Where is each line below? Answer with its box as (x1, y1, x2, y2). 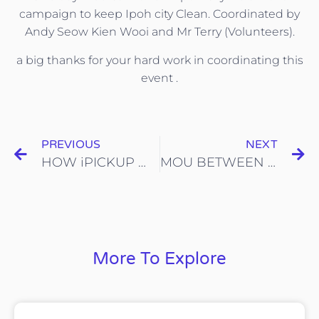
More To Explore (93, 249, 226, 270)
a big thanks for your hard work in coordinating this (16, 53, 303, 67)
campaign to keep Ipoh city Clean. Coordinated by (19, 7, 300, 21)
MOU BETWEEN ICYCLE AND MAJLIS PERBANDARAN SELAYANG (267, 155, 276, 171)
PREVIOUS (41, 137, 100, 152)
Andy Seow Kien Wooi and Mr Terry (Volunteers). (24, 25, 295, 39)
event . (141, 70, 178, 85)
